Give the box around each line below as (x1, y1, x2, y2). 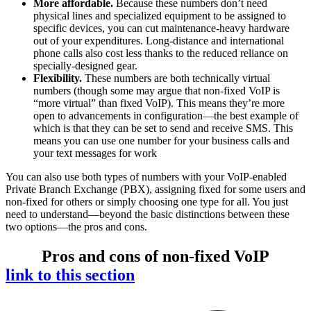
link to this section (6, 265, 135, 284)
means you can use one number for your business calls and (33, 134, 289, 146)
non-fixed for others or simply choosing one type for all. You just (6, 195, 288, 208)
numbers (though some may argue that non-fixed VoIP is (33, 84, 280, 96)
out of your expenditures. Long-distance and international (33, 34, 284, 47)
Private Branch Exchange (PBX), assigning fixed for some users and (6, 183, 305, 195)
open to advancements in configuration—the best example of (33, 109, 299, 121)
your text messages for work (33, 146, 157, 159)
